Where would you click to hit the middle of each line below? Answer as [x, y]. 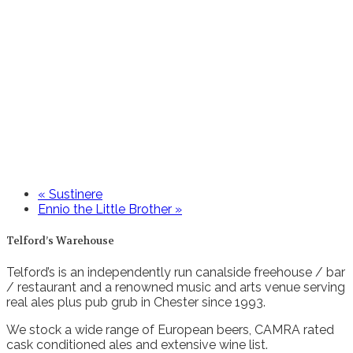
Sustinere [74, 194]
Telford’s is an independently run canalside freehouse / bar [176, 273]
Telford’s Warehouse [60, 241]
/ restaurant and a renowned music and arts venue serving [176, 288]
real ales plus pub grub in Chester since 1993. [136, 303]
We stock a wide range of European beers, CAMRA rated [170, 330]
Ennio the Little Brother [106, 209]
